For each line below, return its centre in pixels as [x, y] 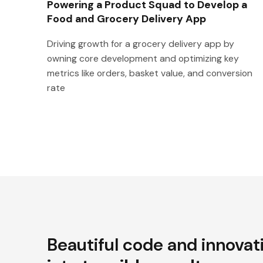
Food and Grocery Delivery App [127, 19]
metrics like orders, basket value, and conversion [150, 73]
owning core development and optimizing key [143, 59]
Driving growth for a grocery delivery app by [141, 44]
